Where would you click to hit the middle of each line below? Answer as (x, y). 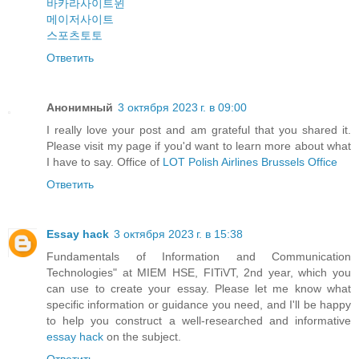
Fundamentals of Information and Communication (199, 257)
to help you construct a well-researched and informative (199, 321)
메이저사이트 (80, 20)
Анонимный (80, 108)
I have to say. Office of (105, 162)
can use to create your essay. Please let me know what (199, 289)
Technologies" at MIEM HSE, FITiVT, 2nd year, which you (199, 273)
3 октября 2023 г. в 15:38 (178, 234)
